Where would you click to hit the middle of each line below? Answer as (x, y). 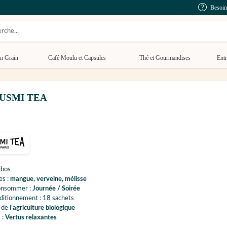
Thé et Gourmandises (165, 58)
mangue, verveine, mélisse (48, 179)
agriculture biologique (44, 208)
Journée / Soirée (56, 189)
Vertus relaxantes (31, 218)
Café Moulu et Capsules (77, 58)
